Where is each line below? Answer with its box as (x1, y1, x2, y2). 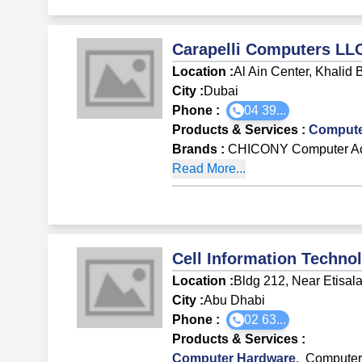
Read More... (172, 161, 246, 175)
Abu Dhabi (204, 293, 266, 307)
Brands (172, 141, 218, 156)
